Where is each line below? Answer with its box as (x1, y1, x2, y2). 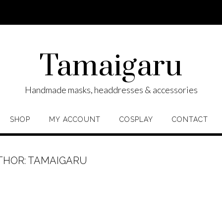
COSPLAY (119, 115, 153, 123)
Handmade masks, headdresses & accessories (24, 84, 198, 95)
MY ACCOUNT (49, 115, 101, 123)
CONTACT (171, 115, 208, 123)
